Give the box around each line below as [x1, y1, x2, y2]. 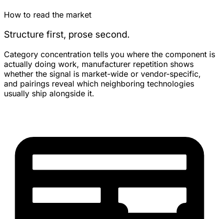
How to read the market [4, 10, 91, 20]
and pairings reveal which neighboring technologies [4, 78, 194, 88]
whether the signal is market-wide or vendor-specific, [4, 68, 201, 79]
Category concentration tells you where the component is [4, 49, 215, 59]
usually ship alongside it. [4, 88, 94, 98]
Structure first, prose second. [4, 28, 130, 40]
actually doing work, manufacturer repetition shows [4, 59, 194, 69]
